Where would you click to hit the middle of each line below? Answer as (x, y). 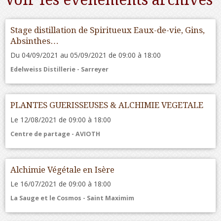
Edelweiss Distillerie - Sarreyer (59, 70)
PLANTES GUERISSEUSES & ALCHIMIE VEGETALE (107, 105)
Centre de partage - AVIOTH (55, 134)
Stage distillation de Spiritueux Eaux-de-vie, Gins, (108, 30)
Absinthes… (35, 41)
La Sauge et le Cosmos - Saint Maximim (72, 198)
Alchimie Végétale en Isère (62, 169)
